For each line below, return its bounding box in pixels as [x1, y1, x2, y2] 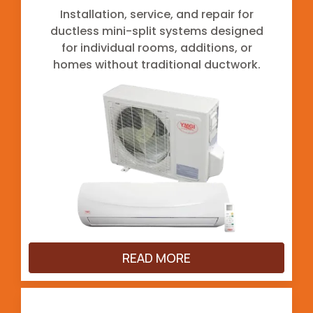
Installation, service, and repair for [59, 6, 254, 22]
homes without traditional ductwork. [52, 56, 261, 73]
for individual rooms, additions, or [61, 39, 252, 56]
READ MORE [122, 249, 191, 266]
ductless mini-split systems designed [50, 22, 263, 39]
